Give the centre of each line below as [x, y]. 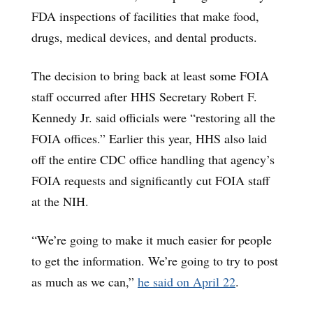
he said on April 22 [187, 281]
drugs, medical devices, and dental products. [144, 37]
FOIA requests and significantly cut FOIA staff [151, 180]
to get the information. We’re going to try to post [155, 260]
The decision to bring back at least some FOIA [150, 75]
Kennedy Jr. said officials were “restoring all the [153, 117]
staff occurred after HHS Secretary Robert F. [144, 96]
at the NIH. [60, 201]
